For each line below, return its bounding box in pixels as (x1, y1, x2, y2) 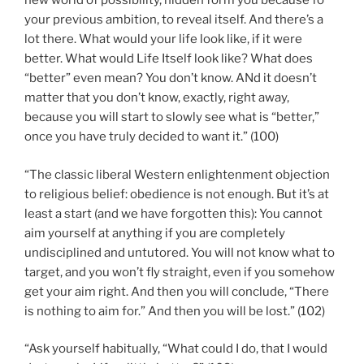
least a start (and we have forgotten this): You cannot (24, 206, 323, 221)
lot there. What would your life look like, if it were (24, 32, 302, 47)
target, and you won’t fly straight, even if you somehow (24, 264, 335, 279)
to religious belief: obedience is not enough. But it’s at (24, 186, 329, 201)
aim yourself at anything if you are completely (24, 225, 285, 240)
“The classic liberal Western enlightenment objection (24, 167, 330, 182)
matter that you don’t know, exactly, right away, (24, 90, 289, 106)
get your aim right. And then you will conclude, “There (24, 284, 329, 299)
